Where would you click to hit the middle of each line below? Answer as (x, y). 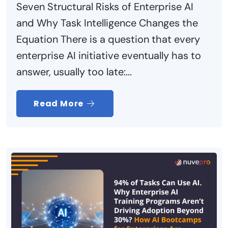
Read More (60, 103)
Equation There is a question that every (108, 39)
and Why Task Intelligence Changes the (107, 23)
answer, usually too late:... (74, 72)
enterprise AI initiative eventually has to (109, 55)
